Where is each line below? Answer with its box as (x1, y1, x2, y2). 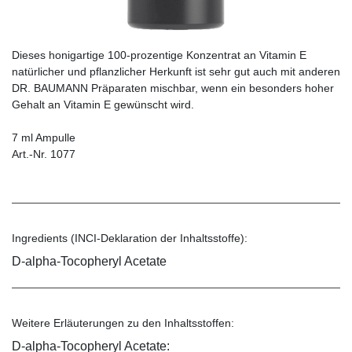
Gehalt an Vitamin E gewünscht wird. (12, 97, 194, 111)
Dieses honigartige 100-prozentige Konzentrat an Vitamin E (12, 48, 306, 61)
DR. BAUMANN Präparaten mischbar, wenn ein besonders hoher (12, 81, 334, 94)
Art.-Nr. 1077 (12, 147, 75, 160)
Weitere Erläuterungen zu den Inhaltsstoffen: (12, 316, 234, 329)
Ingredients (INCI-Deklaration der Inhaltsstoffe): (12, 231, 247, 244)
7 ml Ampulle (12, 130, 75, 144)
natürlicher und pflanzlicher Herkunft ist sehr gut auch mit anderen (12, 64, 340, 78)
